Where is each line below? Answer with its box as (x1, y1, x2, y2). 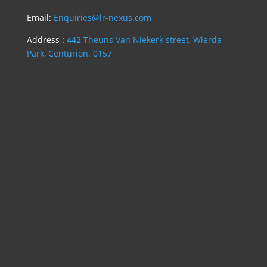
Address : (26, 33, 64, 45)
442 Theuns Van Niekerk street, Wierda (64, 33, 222, 45)
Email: (26, 11, 54, 23)
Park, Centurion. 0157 (26, 47, 112, 59)
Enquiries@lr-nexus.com (53, 11, 151, 23)
